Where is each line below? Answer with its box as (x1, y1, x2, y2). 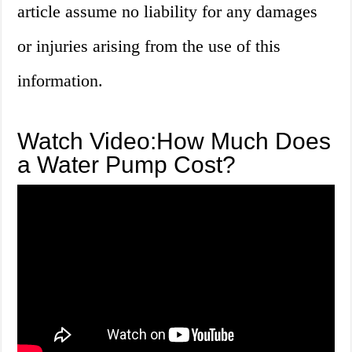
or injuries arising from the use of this (17, 36, 281, 57)
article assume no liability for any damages (17, 2, 318, 22)
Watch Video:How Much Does (17, 128, 332, 155)
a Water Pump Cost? (17, 152, 236, 178)
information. (17, 71, 104, 91)
